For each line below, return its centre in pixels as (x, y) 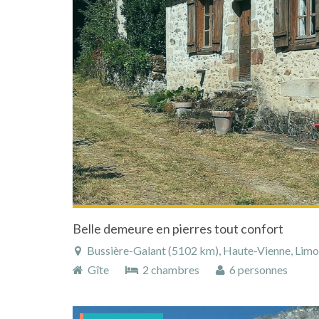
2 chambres (170, 270)
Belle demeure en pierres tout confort (178, 229)
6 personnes (256, 270)
